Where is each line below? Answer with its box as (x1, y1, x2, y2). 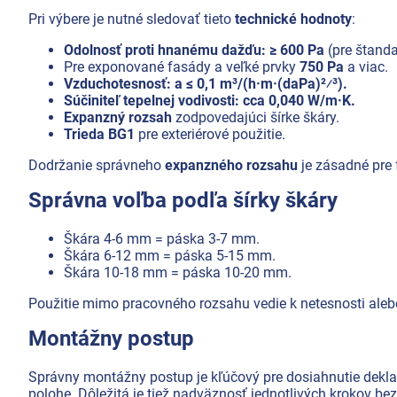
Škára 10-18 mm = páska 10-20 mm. (64, 263, 292, 281)
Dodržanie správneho (28, 156, 165, 174)
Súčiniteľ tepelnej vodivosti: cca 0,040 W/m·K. (64, 91, 355, 109)
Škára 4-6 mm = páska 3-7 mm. (64, 230, 260, 247)
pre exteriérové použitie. (135, 125, 285, 143)
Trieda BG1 (64, 125, 135, 143)
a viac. (344, 58, 388, 75)
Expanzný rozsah (64, 108, 172, 126)
